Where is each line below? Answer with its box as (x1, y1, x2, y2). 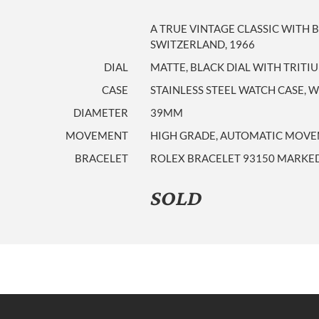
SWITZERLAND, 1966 (150, 38, 255, 51)
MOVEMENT (66, 129, 128, 142)
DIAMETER (73, 106, 128, 119)
